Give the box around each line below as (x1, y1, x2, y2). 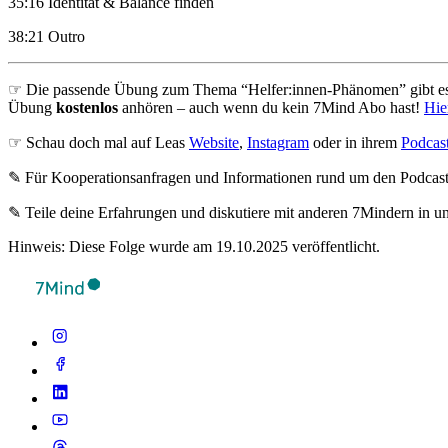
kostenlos (56, 98, 118, 116)
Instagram (247, 133, 309, 151)
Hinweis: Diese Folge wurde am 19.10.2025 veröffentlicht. (8, 237, 380, 255)
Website (189, 133, 239, 151)
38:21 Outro (8, 27, 85, 45)
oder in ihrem (309, 133, 401, 151)
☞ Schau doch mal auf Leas (8, 133, 189, 151)
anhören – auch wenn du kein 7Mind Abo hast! (118, 98, 424, 116)
